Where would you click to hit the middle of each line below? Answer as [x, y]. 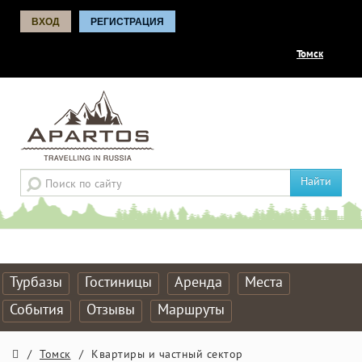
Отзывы [111, 311]
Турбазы [36, 283]
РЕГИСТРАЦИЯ [127, 22]
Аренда [198, 283]
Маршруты [191, 311]
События [37, 311]
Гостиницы [118, 283]
